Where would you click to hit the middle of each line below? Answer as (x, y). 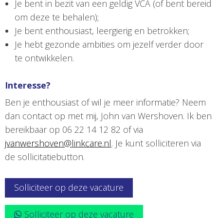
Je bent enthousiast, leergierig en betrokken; (102, 31)
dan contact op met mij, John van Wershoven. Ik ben (108, 116)
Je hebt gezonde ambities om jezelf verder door (109, 45)
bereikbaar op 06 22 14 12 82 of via (74, 130)
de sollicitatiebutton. (45, 157)
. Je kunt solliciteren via (156, 143)
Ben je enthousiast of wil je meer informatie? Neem (105, 102)
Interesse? (28, 85)
